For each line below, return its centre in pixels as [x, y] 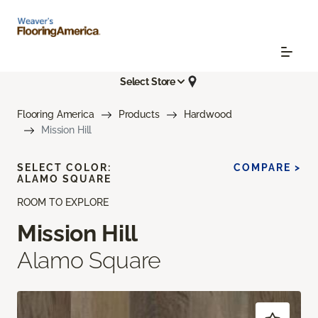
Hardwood [208, 115]
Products [139, 115]
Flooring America [56, 115]
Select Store [148, 81]
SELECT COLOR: [64, 168]
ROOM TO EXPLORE [63, 203]
